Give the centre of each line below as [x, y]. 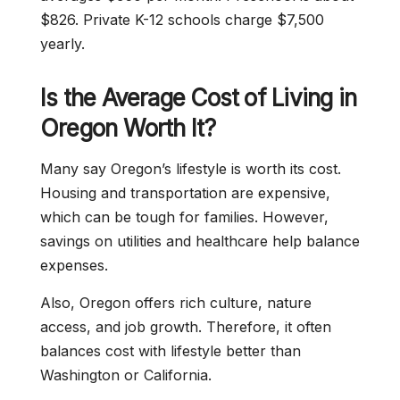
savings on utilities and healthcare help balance [200, 241]
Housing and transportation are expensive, [185, 193]
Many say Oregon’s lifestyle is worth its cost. [191, 169]
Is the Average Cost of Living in [199, 98]
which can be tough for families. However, [184, 217]
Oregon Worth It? [128, 128]
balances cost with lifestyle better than [171, 351]
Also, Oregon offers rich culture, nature [176, 303]
